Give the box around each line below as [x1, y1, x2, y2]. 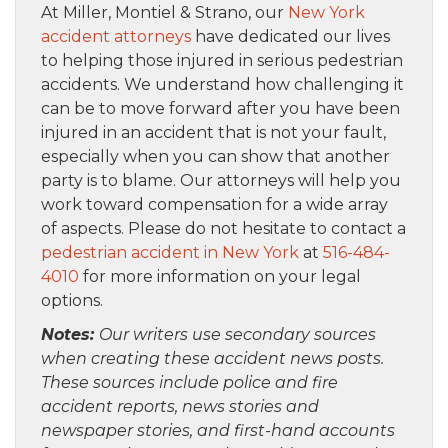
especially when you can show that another [41, 147, 390, 167]
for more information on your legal [79, 267, 361, 287]
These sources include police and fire [41, 373, 338, 393]
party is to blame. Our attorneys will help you [41, 171, 401, 191]
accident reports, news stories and [41, 397, 319, 417]
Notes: [41, 325, 99, 345]
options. [41, 291, 103, 311]
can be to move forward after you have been [41, 99, 400, 119]
